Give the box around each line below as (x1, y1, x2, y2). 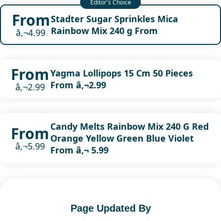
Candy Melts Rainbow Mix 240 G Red (50, 120, 209, 132)
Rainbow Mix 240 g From (50, 24, 158, 37)
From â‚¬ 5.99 (50, 144, 109, 156)
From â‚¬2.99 (50, 78, 106, 91)
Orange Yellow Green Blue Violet (50, 132, 194, 144)
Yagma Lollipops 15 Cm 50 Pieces (50, 67, 193, 79)
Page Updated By (70, 202, 151, 214)
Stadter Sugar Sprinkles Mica (50, 12, 178, 25)
